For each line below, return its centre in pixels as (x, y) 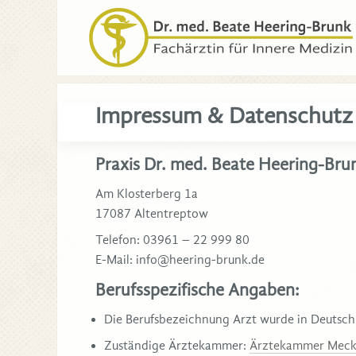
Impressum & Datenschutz (224, 116)
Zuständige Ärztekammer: (177, 345)
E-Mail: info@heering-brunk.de (180, 259)
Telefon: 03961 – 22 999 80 (172, 240)
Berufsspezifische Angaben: (197, 290)
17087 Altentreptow (152, 213)
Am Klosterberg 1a (147, 193)
